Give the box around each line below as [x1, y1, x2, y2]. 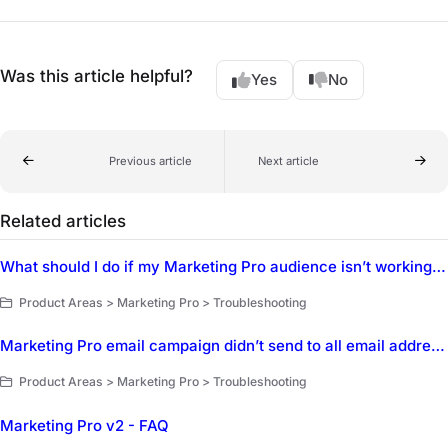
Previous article [108, 153, 192, 168]
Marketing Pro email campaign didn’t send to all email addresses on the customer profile [431, 336, 445, 356]
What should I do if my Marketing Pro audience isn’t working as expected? [432, 256, 446, 276]
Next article [257, 153, 319, 168]
